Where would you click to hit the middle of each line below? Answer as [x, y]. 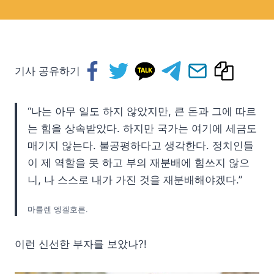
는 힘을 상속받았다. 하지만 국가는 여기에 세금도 [142, 128]
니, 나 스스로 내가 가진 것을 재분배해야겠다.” [135, 180]
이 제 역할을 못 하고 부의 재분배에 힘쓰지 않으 [139, 163]
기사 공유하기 [47, 71]
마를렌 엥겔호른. [58, 209]
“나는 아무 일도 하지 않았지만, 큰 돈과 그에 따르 [142, 111]
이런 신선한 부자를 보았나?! [81, 244]
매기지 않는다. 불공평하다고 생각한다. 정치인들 [141, 146]
